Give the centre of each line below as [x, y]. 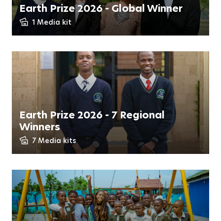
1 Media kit [52, 22]
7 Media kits [54, 141]
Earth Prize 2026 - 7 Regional [92, 115]
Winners [40, 127]
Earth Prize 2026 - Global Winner [101, 8]
